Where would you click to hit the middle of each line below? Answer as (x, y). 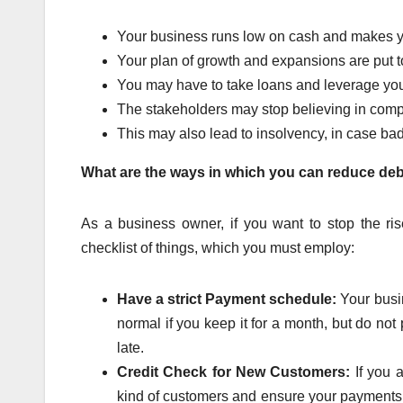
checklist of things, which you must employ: (218, 247)
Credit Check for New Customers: (236, 372)
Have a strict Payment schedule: (229, 299)
